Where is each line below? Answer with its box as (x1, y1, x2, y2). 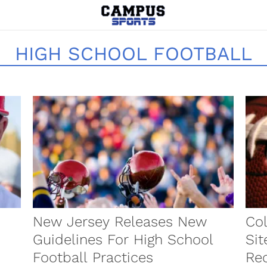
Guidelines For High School (33, 231, 214, 249)
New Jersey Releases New (33, 213, 207, 231)
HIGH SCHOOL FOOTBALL (15, 42, 252, 65)
